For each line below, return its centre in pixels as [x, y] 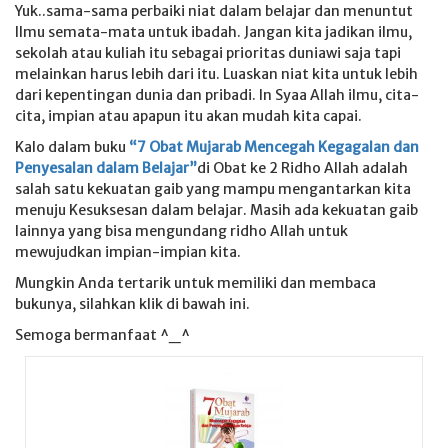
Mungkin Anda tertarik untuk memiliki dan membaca [195, 283]
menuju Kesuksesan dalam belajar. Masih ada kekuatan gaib [216, 210]
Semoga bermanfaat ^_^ [102, 335]
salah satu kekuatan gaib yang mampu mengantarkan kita [213, 189]
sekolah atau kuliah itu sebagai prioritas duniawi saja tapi [208, 53]
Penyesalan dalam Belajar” [106, 168]
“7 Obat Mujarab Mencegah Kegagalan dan [274, 147]
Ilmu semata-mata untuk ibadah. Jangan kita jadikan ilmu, [213, 32]
